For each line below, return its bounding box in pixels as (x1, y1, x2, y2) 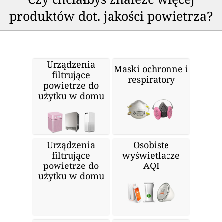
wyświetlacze (122, 149, 180, 161)
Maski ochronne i (114, 62, 188, 75)
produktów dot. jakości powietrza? (9, 7, 213, 24)
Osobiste (133, 138, 169, 151)
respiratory (127, 73, 175, 85)
